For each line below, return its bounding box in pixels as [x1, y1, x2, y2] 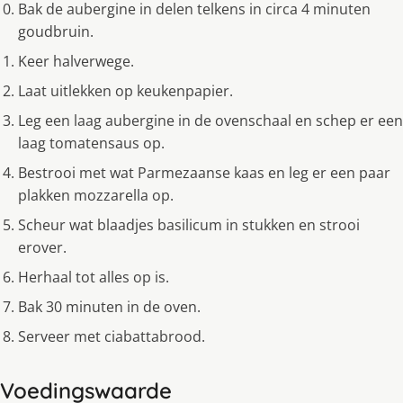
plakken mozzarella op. [18, 184, 174, 205]
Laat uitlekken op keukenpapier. [18, 80, 233, 101]
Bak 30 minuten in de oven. [18, 296, 201, 317]
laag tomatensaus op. [18, 132, 165, 153]
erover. [18, 237, 67, 257]
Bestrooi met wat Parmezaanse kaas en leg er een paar [18, 162, 390, 183]
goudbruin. [18, 21, 94, 41]
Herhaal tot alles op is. [18, 266, 169, 287]
